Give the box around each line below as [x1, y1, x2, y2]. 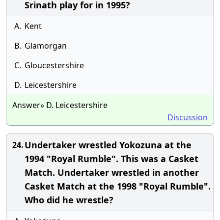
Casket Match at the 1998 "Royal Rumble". [25, 180, 211, 192]
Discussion [167, 112, 208, 123]
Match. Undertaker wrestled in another [25, 166, 199, 178]
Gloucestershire [25, 60, 84, 71]
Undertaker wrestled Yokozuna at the [25, 139, 192, 151]
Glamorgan [25, 40, 67, 51]
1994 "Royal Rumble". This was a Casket [25, 153, 198, 165]
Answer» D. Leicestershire [12, 100, 108, 110]
